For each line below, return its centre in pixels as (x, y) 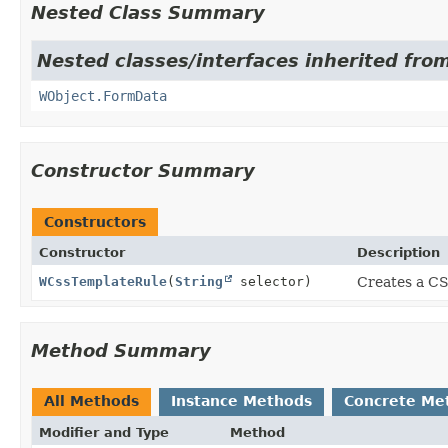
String (199, 281)
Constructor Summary (143, 170)
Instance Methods (241, 400)
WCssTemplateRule (103, 281)
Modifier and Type (104, 432)
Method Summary (121, 350)
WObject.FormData (103, 95)
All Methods (91, 400)
